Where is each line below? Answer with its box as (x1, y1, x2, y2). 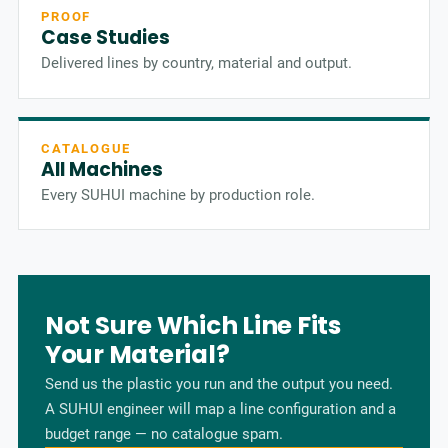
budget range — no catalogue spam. (44, 424, 283, 443)
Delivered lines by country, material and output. (41, 54, 353, 73)
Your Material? (44, 336, 230, 372)
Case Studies (41, 23, 171, 51)
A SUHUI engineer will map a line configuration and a (44, 399, 396, 418)
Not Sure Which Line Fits (44, 307, 341, 343)
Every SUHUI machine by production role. (41, 185, 316, 204)
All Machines (41, 155, 164, 183)
